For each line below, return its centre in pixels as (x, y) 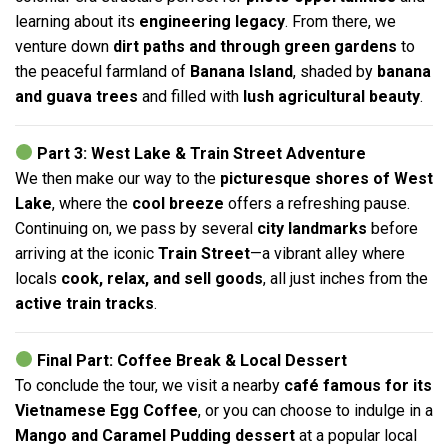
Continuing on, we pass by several (136, 228)
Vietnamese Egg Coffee (106, 410)
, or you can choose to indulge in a (315, 410)
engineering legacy (212, 21)
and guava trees (76, 96)
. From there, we (340, 21)
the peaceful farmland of (102, 71)
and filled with (190, 96)
